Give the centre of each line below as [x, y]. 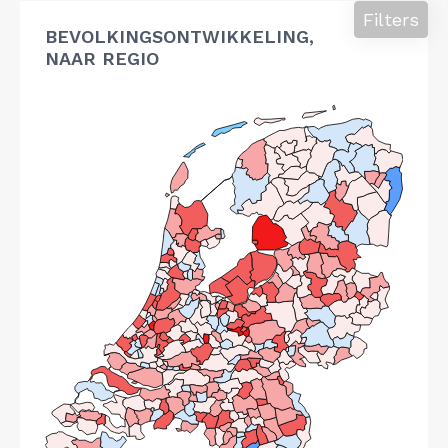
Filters [391, 19]
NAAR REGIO [102, 58]
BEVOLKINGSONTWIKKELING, [179, 36]
